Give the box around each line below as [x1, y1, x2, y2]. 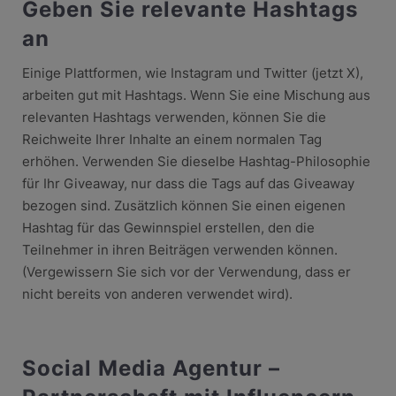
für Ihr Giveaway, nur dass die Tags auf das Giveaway [21, 174, 354, 192]
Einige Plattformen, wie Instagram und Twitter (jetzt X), [21, 64, 363, 81]
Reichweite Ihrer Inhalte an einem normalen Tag [21, 130, 322, 148]
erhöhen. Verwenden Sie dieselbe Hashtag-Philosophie [21, 152, 370, 170]
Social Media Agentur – [21, 354, 280, 381]
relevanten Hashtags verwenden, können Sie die [21, 108, 326, 126]
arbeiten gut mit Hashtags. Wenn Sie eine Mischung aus [21, 86, 370, 103]
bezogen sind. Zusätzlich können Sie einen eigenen [21, 196, 346, 214]
